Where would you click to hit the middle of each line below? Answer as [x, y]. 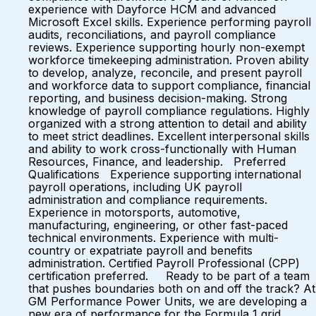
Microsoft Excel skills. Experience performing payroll [170, 22]
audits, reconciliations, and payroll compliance [152, 35]
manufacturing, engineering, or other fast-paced [158, 225]
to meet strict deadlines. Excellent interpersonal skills [169, 136]
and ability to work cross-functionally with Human [162, 149]
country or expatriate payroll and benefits [140, 250]
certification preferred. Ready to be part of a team [169, 276]
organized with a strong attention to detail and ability [168, 123]
